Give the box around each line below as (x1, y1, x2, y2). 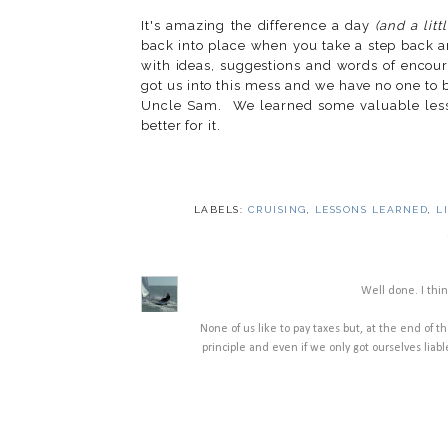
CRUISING (247, 203, 307, 215)
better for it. (141, 118, 221, 134)
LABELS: (193, 203, 248, 215)
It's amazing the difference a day (141, 18, 376, 34)
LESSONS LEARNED (314, 203, 429, 215)
